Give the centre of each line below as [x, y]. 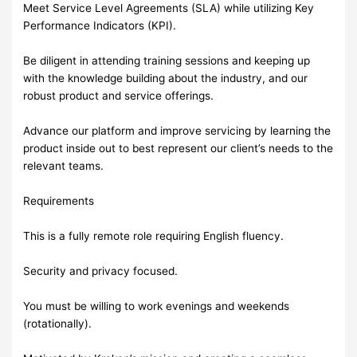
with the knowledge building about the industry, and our [166, 78]
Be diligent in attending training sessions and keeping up [167, 60]
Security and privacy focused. [101, 271]
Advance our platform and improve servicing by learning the [177, 130]
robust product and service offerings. [119, 95]
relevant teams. [64, 165]
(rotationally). [58, 323]
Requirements [59, 200]
